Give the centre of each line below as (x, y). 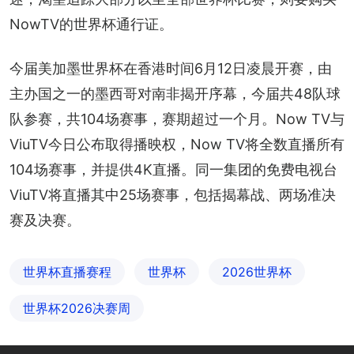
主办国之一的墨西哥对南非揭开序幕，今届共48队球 (175, 93)
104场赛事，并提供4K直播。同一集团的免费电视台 (173, 169)
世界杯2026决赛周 (77, 308)
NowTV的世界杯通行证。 (91, 24)
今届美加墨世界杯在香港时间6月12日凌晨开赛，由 (171, 68)
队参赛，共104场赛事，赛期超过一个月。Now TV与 (177, 119)
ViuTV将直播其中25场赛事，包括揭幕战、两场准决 (173, 194)
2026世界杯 (257, 271)
